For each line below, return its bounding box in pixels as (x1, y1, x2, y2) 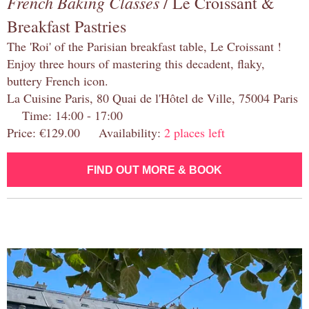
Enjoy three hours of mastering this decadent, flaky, (7, 55, 265, 72)
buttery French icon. (7, 72, 108, 90)
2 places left (164, 124, 225, 141)
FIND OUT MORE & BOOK (87, 164, 222, 177)
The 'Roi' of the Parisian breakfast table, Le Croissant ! (7, 38, 281, 55)
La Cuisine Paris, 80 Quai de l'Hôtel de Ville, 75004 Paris (7, 90, 298, 107)
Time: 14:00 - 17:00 (7, 107, 123, 124)
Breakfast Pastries (7, 15, 126, 38)
